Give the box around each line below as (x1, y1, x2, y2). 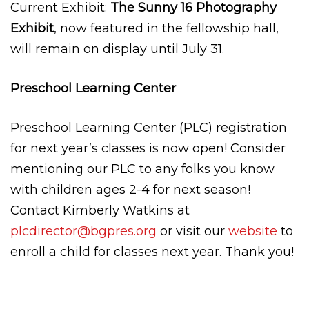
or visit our (157, 223, 228, 239)
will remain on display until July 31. (10, 41, 224, 57)
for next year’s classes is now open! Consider (10, 140, 286, 156)
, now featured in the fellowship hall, (54, 20, 279, 36)
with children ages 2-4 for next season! (10, 181, 250, 197)
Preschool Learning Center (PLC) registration (10, 119, 287, 135)
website (228, 223, 277, 239)
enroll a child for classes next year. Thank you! (10, 243, 294, 259)
